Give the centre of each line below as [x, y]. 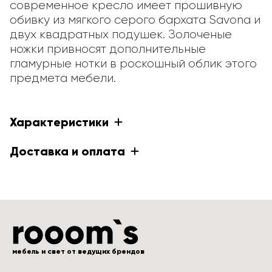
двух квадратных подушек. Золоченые [121, 34]
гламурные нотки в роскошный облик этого [133, 63]
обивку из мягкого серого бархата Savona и [135, 20]
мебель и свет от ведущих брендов [78, 251]
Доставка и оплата [67, 151]
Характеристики [59, 122]
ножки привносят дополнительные [108, 49]
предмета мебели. [63, 78]
